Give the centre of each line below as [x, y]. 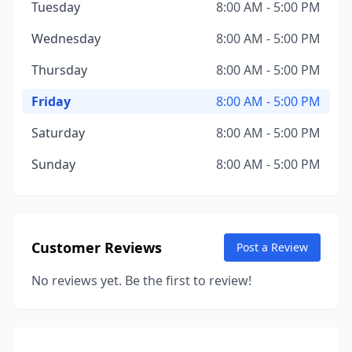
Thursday [59, 70]
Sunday [53, 164]
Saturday [58, 133]
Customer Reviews [97, 247]
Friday [51, 101]
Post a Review [272, 247]
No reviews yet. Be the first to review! [141, 280]
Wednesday [66, 38]
